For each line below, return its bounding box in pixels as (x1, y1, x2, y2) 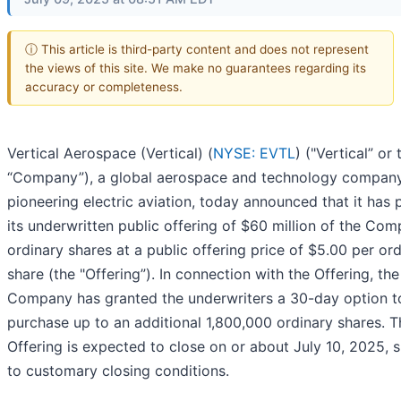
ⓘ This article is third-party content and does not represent (25, 41, 369, 56)
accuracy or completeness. (25, 79, 183, 94)
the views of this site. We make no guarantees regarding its (25, 60, 366, 75)
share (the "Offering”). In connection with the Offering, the (7, 265, 399, 284)
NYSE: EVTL (213, 144, 295, 163)
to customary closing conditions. (7, 362, 229, 380)
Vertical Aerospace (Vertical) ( (7, 144, 213, 163)
